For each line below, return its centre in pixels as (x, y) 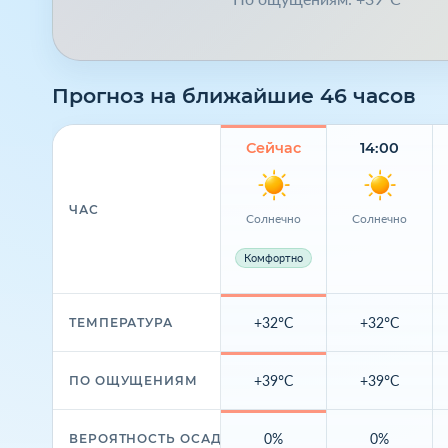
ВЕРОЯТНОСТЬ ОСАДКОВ (161, 438)
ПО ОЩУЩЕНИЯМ (133, 380)
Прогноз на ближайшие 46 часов (234, 95)
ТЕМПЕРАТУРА (121, 322)
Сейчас (273, 148)
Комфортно (273, 258)
